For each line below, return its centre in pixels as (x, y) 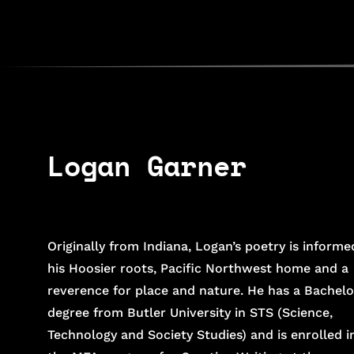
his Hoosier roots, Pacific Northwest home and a (198, 269)
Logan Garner (147, 166)
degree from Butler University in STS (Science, (190, 313)
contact (210, 25)
